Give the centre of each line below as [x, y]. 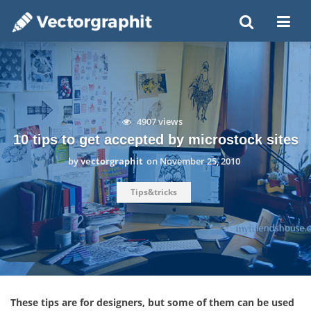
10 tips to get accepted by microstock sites [155, 139]
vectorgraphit [111, 161]
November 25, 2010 [200, 161]
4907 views [158, 121]
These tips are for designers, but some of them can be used [152, 302]
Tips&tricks [154, 192]
